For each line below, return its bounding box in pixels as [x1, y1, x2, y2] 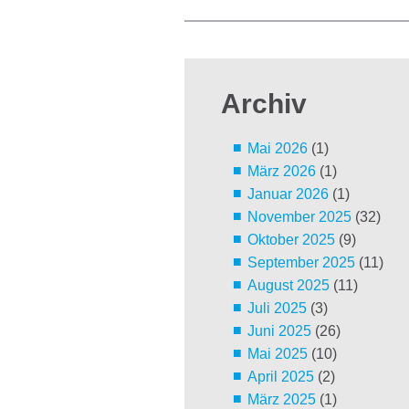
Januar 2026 [246, 186, 329, 203]
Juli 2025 [246, 300, 307, 317]
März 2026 [246, 163, 316, 180]
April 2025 [246, 369, 314, 385]
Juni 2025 [246, 323, 311, 340]
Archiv [221, 89, 307, 120]
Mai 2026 [246, 141, 308, 157]
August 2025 [246, 278, 330, 294]
